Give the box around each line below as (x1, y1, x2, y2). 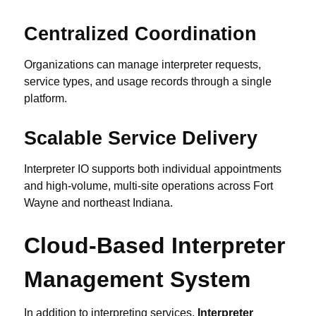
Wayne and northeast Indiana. (24, 197, 173, 209)
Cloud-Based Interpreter (24, 233, 285, 259)
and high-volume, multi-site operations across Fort (24, 180, 273, 193)
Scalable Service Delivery (24, 127, 257, 150)
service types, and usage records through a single (24, 75, 272, 88)
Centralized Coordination (24, 23, 257, 45)
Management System (24, 267, 250, 293)
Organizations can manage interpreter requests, (24, 59, 261, 71)
